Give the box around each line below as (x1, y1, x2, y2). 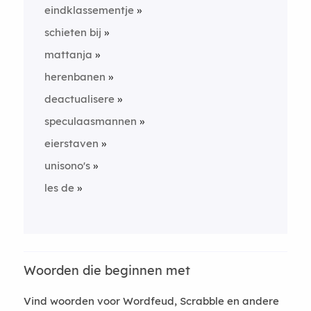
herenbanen (44, 69, 106, 83)
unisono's (44, 158, 90, 172)
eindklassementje (44, 3, 134, 17)
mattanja (44, 47, 92, 61)
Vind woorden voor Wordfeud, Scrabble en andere (23, 294, 279, 308)
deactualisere (44, 92, 115, 106)
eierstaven (44, 136, 99, 150)
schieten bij (44, 25, 101, 39)
